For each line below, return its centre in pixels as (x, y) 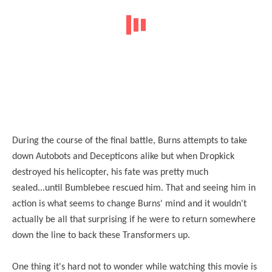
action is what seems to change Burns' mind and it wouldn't (129, 204)
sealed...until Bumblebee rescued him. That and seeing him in (134, 188)
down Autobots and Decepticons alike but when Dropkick (123, 157)
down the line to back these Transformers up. (101, 236)
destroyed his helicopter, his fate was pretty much (110, 172)
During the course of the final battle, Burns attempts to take (130, 141)
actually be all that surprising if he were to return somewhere (134, 220)
